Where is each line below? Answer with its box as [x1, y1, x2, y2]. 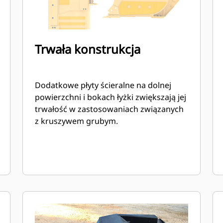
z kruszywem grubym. [35, 115, 118, 126]
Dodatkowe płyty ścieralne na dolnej [35, 80, 172, 91]
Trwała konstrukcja [35, 41, 141, 57]
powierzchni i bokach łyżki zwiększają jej [35, 92, 187, 103]
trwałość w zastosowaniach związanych [35, 104, 184, 114]
